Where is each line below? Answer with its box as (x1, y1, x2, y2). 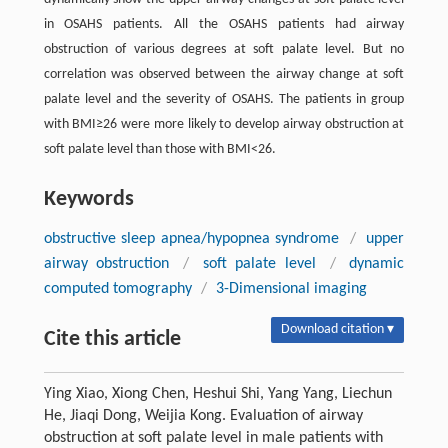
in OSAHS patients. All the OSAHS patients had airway (43, 16, 405, 32)
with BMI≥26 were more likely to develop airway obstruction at (43, 116, 405, 132)
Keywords (43, 187, 134, 211)
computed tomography (43, 280, 192, 297)
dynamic (349, 255, 405, 272)
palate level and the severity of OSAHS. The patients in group (43, 91, 405, 107)
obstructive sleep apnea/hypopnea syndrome (43, 230, 340, 247)
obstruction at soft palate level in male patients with (43, 429, 383, 446)
